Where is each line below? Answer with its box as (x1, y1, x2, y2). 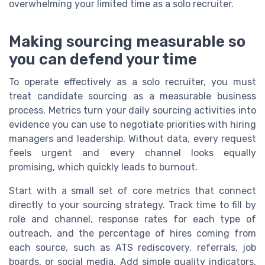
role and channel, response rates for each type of (9, 213, 256, 225)
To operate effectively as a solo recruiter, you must (9, 76, 256, 88)
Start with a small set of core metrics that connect (9, 185, 256, 196)
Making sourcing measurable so (9, 32, 245, 50)
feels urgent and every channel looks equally (9, 147, 256, 159)
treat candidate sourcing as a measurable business (9, 90, 256, 102)
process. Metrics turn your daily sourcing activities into (9, 104, 256, 116)
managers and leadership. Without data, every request (9, 132, 256, 144)
